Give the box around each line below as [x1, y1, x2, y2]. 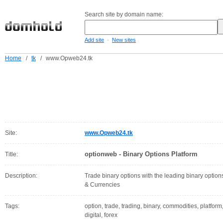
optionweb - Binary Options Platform [85, 150, 198, 158]
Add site [85, 37, 104, 43]
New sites [112, 37, 136, 43]
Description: [5, 172, 37, 179]
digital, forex [85, 212, 117, 219]
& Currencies [85, 181, 120, 188]
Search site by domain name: [85, 11, 163, 18]
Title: [5, 151, 18, 158]
